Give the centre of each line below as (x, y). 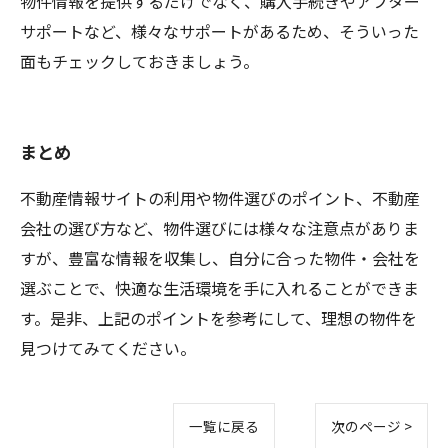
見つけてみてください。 (108, 348)
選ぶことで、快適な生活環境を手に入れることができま (219, 288)
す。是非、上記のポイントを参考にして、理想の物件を (218, 318)
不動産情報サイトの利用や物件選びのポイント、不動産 (220, 198)
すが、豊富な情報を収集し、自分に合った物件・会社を (220, 258)
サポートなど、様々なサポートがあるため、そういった (219, 31)
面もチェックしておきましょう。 (139, 61)
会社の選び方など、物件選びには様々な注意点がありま (219, 228)
